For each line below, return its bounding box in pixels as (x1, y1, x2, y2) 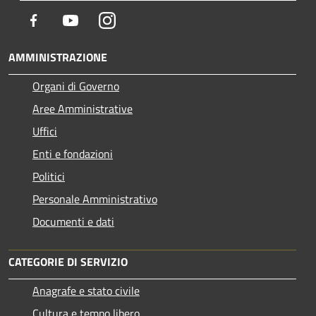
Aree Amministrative (32, 99, 133, 117)
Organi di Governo (32, 77, 119, 95)
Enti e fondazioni (32, 145, 113, 162)
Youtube (78, 11, 118, 28)
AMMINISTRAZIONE (8, 48, 107, 66)
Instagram (115, 11, 164, 28)
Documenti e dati (32, 212, 114, 230)
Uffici (32, 122, 57, 140)
